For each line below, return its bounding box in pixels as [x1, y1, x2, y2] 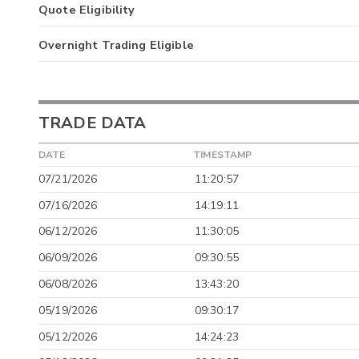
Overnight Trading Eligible [38, 36, 194, 53]
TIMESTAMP [193, 147, 252, 161]
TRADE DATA [38, 111, 147, 134]
